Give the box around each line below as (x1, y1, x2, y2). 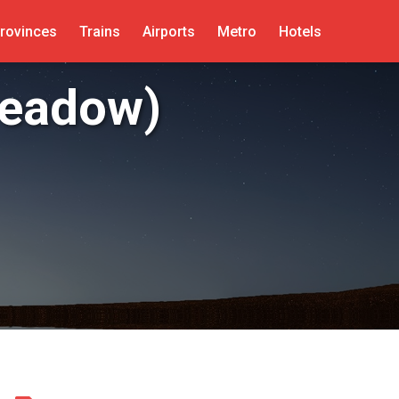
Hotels (278, 22, 322, 40)
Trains (78, 22, 120, 40)
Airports (142, 22, 195, 40)
